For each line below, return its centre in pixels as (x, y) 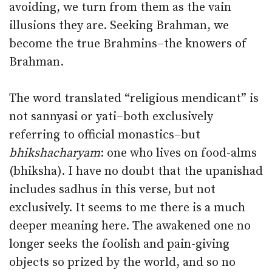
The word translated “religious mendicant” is (134, 99)
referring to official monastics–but (105, 135)
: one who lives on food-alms (178, 153)
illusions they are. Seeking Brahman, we (119, 26)
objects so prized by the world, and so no (122, 263)
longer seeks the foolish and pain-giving (119, 244)
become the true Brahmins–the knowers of (128, 44)
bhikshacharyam (55, 153)
